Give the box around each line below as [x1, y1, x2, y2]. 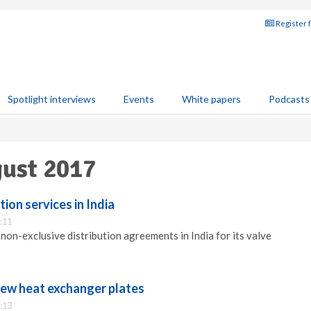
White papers [182, 93, 241, 105]
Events [124, 93, 154, 105]
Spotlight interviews [8, 93, 96, 105]
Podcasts [269, 93, 310, 105]
